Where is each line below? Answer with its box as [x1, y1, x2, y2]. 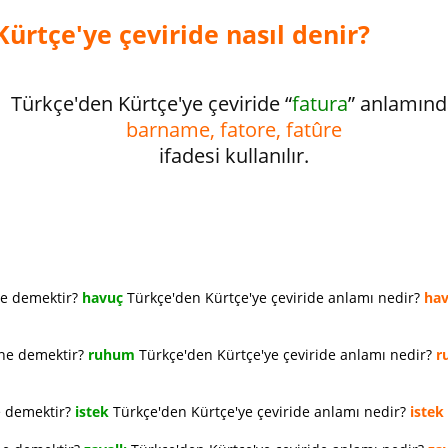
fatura [291, 90, 348, 117]
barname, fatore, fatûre [126, 116, 342, 143]
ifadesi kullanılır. [159, 142, 309, 169]
